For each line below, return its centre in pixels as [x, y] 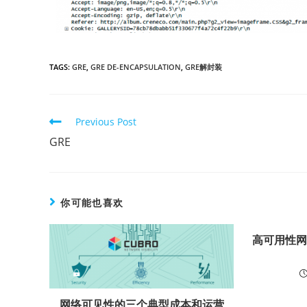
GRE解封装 [204, 66]
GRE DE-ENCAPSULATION [136, 66]
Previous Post [106, 121]
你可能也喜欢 [92, 202]
